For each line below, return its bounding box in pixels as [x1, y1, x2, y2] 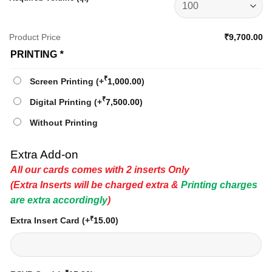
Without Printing [30, 118, 98, 128]
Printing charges [181, 179, 257, 190]
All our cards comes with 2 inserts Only [10, 164, 189, 175]
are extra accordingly [10, 194, 107, 205]
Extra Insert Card [10, 215, 82, 225]
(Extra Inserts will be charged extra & [10, 179, 181, 190]
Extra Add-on [10, 148, 78, 161]
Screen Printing [30, 76, 96, 87]
